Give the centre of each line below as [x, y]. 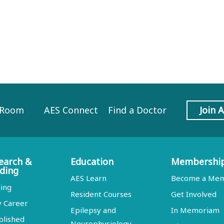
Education [92, 161]
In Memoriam [195, 210]
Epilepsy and [93, 210]
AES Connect [71, 110]
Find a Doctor [137, 110]
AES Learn [88, 178]
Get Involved [194, 194]
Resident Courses [101, 194]
